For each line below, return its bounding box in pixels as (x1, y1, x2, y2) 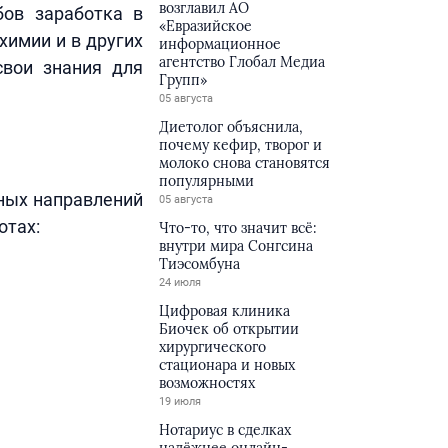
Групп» (159, 71, 208, 89)
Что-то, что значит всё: (159, 219, 318, 237)
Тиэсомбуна (159, 255, 241, 273)
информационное (159, 35, 282, 53)
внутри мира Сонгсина (159, 237, 314, 255)
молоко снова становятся (159, 154, 331, 172)
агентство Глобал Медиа (159, 53, 326, 71)
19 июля (159, 395, 202, 408)
